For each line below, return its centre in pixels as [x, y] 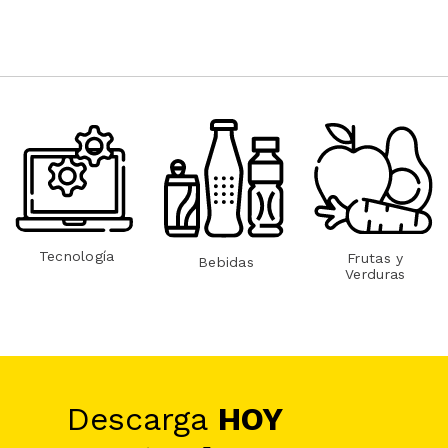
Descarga [143, 418]
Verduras [375, 274]
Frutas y [375, 258]
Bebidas [225, 262]
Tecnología [76, 256]
